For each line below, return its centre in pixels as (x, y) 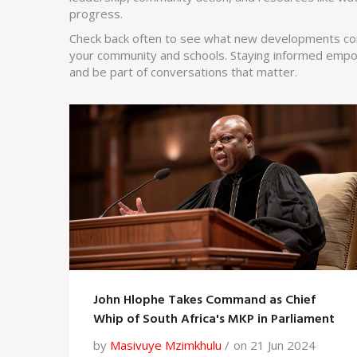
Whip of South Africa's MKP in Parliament (214, 320)
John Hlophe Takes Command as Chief (204, 301)
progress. (96, 14)
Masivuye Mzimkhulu (166, 345)
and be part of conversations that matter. (183, 72)
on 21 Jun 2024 (275, 345)
